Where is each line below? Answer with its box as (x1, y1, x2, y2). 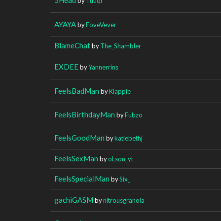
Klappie (109, 87, 131, 95)
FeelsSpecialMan (54, 174, 110, 183)
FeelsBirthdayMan (54, 110, 115, 119)
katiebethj (114, 134, 143, 142)
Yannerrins (88, 63, 118, 71)
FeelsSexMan (54, 153, 98, 163)
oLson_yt (108, 154, 133, 163)
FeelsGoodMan (54, 133, 105, 142)
